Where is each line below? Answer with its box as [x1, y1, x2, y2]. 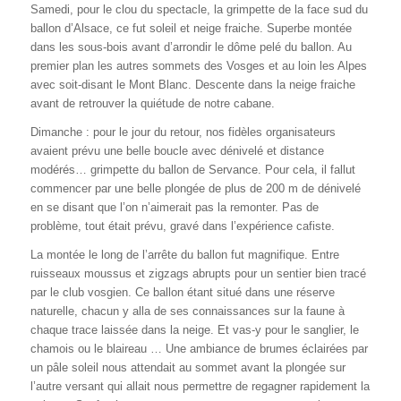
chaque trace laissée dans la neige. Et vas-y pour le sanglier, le [30, 323, 359, 337]
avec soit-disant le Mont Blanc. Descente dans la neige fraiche [30, 77, 355, 91]
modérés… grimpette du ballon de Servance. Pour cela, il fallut [30, 162, 355, 176]
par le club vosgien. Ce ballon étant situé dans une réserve [30, 286, 335, 299]
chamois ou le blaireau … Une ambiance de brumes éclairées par [30, 342, 368, 355]
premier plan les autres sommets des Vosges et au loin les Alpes [30, 58, 367, 73]
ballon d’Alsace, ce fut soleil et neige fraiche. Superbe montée [30, 21, 352, 35]
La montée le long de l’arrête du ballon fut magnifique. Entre [30, 248, 339, 261]
